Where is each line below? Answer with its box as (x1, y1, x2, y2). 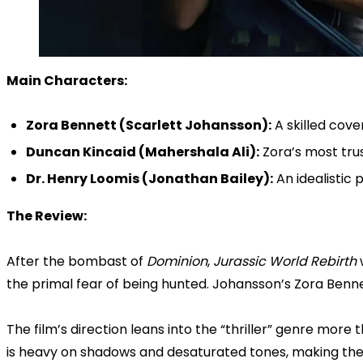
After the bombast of (6, 252, 147, 271)
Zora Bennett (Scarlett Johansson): (26, 116, 271, 135)
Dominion (147, 252, 207, 271)
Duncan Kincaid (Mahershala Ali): (26, 143, 259, 161)
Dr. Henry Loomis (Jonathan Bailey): (26, 169, 273, 188)
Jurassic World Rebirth (213, 252, 357, 271)
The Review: (6, 207, 87, 225)
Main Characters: (6, 71, 127, 90)
